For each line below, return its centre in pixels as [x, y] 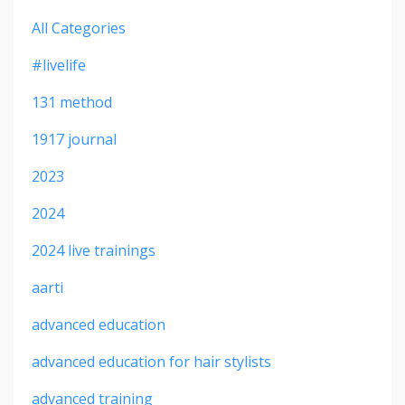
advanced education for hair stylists [151, 361]
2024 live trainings [94, 250]
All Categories [79, 28]
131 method [72, 102]
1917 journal [74, 139]
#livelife [59, 65]
